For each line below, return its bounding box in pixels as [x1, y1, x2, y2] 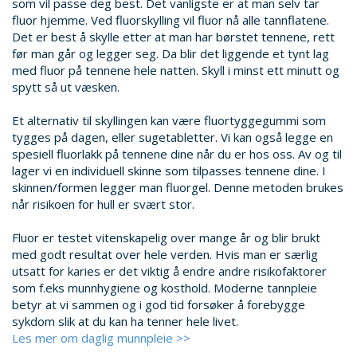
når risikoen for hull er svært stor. [12, 196, 194, 212]
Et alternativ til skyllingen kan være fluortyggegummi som [12, 112, 326, 128]
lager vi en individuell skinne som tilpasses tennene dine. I [12, 163, 326, 178]
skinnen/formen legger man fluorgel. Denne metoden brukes [12, 179, 343, 195]
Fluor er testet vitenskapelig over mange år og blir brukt [12, 229, 320, 245]
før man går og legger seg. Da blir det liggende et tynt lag [12, 45, 329, 61]
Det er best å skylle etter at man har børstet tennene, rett [12, 29, 335, 45]
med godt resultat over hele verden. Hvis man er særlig [12, 246, 318, 262]
